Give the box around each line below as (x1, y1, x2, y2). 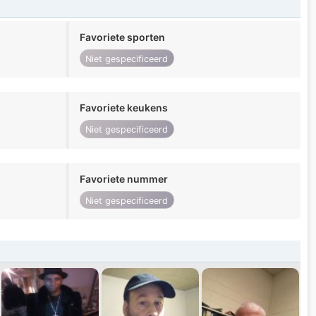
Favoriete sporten (79, 31, 165, 44)
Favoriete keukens (79, 102, 168, 114)
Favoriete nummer (79, 172, 168, 185)
